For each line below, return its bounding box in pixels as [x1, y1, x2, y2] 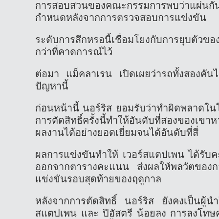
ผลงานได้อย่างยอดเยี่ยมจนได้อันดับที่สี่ [35, 126, 198, 138]
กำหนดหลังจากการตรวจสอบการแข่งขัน [35, 11, 206, 23]
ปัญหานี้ [35, 80, 68, 92]
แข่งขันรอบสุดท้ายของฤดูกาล [35, 173, 161, 185]
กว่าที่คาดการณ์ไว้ [35, 45, 112, 58]
